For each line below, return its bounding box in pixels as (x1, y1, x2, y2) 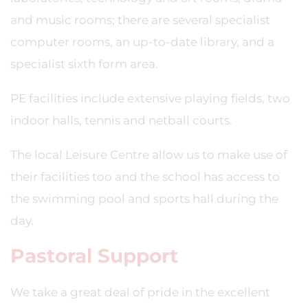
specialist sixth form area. (10, 57, 158, 71)
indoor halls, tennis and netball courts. (10, 113, 232, 127)
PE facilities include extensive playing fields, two (10, 91, 290, 105)
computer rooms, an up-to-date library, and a (10, 35, 274, 49)
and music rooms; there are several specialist (10, 13, 270, 27)
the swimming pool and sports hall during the (10, 192, 278, 206)
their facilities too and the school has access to (10, 170, 280, 184)
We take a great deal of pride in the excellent (10, 285, 270, 299)
